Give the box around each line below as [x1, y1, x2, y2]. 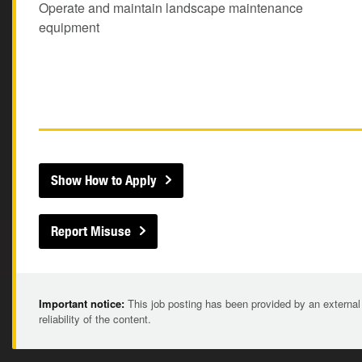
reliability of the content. [39, 311, 151, 326]
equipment [39, 18, 99, 36]
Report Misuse [51, 223, 131, 239]
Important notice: [39, 296, 124, 311]
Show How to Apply [51, 172, 157, 188]
